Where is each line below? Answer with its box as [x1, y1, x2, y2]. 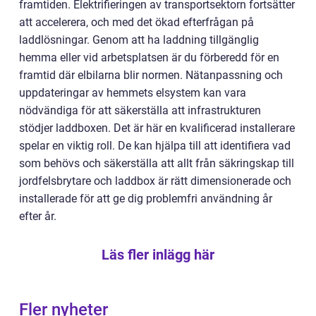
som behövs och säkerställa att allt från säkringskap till [19, 157, 294, 171]
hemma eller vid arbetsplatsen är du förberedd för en [19, 51, 279, 65]
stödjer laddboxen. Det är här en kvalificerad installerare [19, 121, 295, 135]
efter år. [19, 209, 56, 224]
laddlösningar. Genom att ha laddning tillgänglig [19, 33, 259, 47]
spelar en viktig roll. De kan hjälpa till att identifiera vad [19, 139, 291, 153]
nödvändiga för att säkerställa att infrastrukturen [19, 104, 261, 118]
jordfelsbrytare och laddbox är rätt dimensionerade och [19, 174, 291, 188]
